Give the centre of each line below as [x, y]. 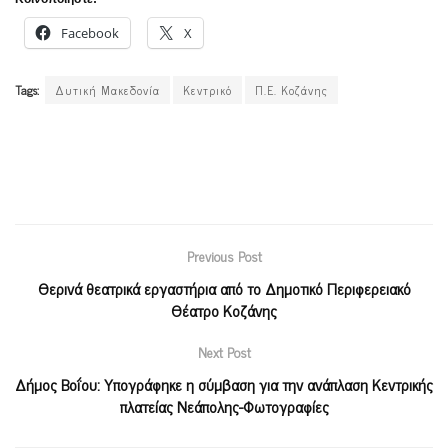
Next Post [224, 351]
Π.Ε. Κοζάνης [291, 89]
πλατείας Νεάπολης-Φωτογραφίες [224, 405]
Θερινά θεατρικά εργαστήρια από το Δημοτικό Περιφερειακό [224, 287]
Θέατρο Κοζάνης [224, 309]
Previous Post [224, 255]
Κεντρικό [207, 89]
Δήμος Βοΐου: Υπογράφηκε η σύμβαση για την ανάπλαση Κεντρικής [224, 383]
